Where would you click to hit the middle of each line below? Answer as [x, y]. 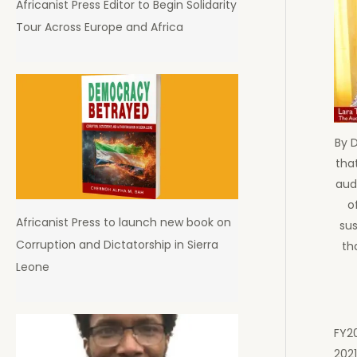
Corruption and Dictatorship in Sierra [117, 244]
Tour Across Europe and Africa [100, 27]
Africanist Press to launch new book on [124, 222]
